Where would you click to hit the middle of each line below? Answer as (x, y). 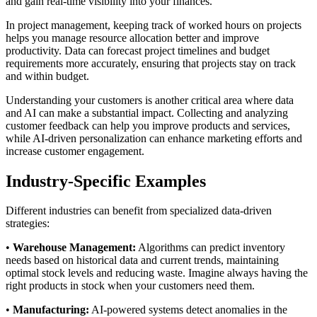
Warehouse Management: (74, 248)
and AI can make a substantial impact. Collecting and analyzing (147, 113)
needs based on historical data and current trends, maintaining (142, 260)
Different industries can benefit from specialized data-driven (139, 211)
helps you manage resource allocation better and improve (132, 38)
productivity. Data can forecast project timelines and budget (138, 50)
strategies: (28, 224)
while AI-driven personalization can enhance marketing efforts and (154, 138)
